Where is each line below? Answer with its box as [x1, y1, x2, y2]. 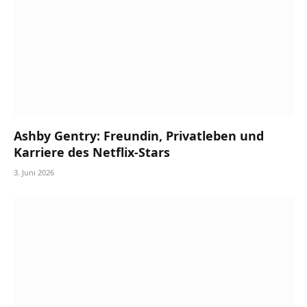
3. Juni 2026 [14, 167, 54, 177]
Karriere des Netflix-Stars [14, 143, 170, 160]
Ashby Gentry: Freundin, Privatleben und [14, 127, 264, 144]
